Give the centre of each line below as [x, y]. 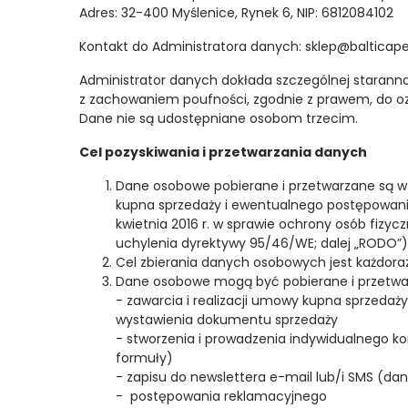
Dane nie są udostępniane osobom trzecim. [220, 118]
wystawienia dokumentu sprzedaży [227, 320]
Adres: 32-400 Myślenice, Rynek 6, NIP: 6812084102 [236, 13]
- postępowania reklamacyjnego [221, 396]
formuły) [144, 358]
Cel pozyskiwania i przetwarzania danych [223, 152]
